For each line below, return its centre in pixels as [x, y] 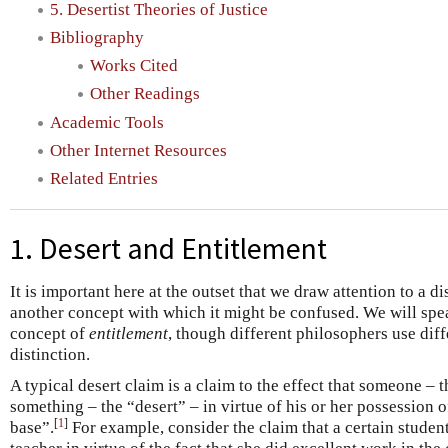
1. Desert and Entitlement [168, 248]
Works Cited [134, 66]
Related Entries [104, 179]
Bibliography [97, 37]
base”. [32, 427]
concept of [49, 333]
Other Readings [145, 94]
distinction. [50, 354]
